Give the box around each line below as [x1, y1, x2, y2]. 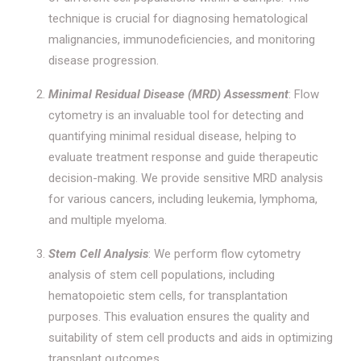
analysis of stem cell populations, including [48, 268, 275, 283]
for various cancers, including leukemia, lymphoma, [48, 192, 317, 207]
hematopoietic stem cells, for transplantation [48, 288, 288, 304]
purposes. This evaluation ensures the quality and [48, 309, 309, 325]
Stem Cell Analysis [48, 247, 148, 262]
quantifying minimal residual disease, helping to [48, 129, 297, 144]
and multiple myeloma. [48, 213, 167, 228]
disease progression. [48, 53, 159, 68]
